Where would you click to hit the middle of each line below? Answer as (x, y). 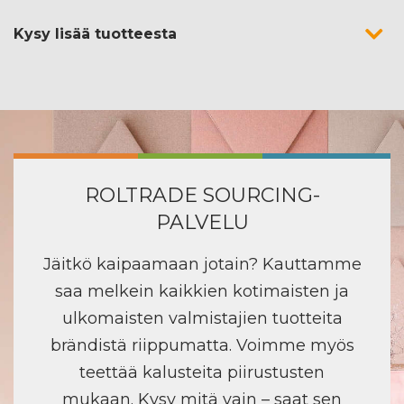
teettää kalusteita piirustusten (202, 372)
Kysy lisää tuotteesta (95, 33)
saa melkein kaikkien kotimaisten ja (202, 291)
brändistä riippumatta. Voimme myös (202, 345)
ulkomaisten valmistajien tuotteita (202, 318)
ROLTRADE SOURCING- (202, 195)
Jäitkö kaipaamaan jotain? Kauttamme (202, 264)
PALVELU (202, 222)
